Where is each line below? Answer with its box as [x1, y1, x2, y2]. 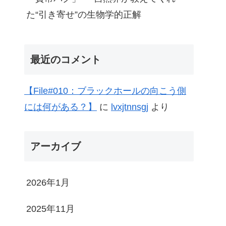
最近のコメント [30, 53, 101, 65]
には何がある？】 [24, 101, 97, 112]
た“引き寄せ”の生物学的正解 [26, 10, 141, 20]
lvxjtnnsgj [111, 101, 148, 112]
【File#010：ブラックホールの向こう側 [24, 85, 186, 96]
